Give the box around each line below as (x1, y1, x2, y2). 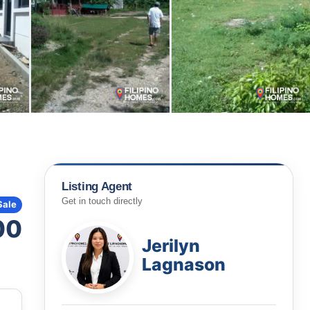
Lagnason (142, 253, 226, 275)
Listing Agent (62, 180, 133, 193)
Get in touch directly (62, 196, 143, 206)
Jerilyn (142, 235, 200, 256)
